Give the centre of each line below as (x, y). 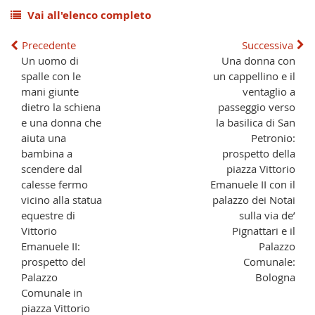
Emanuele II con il (253, 184)
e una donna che (61, 122)
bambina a (46, 153)
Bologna (276, 277)
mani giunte (50, 91)
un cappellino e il (255, 76)
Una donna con (259, 60)
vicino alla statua (61, 199)
